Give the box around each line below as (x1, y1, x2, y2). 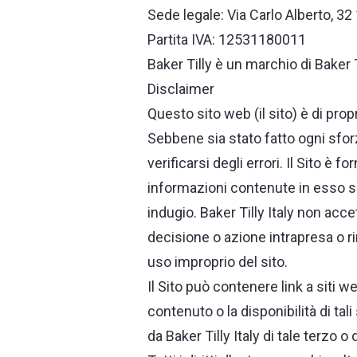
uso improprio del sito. (147, 253, 288, 270)
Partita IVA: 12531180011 (147, 31, 306, 48)
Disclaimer (147, 80, 214, 97)
